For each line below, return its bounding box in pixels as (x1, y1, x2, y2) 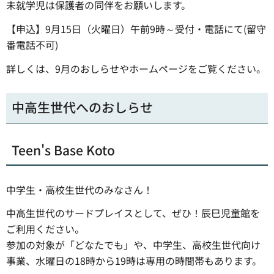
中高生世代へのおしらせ (12, 98, 153, 117)
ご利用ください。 (6, 221, 84, 237)
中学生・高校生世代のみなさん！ (6, 182, 153, 197)
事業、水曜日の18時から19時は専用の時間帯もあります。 (6, 253, 262, 268)
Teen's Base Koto (12, 141, 115, 160)
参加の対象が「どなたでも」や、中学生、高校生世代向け (6, 237, 261, 253)
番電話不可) (6, 37, 58, 53)
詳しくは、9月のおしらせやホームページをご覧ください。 (6, 61, 266, 76)
